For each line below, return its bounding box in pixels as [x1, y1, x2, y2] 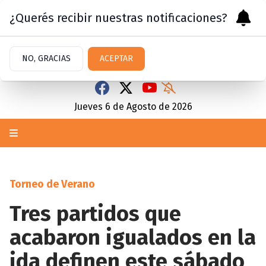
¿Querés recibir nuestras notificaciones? [9, 11, 227, 25]
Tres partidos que [9, 201, 181, 227]
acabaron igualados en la [9, 224, 256, 251]
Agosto [126, 101, 156, 112]
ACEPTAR [100, 53, 133, 64]
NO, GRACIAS [22, 53, 71, 64]
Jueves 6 [74, 101, 110, 112]
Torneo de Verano [9, 178, 95, 191]
